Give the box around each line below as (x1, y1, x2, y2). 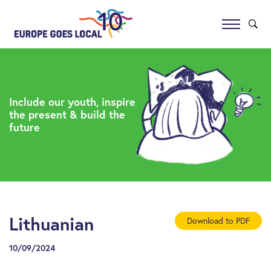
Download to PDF (187, 214, 250, 226)
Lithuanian (9, 211, 94, 235)
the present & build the (9, 107, 125, 122)
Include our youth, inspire (9, 94, 135, 109)
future (9, 120, 40, 135)
